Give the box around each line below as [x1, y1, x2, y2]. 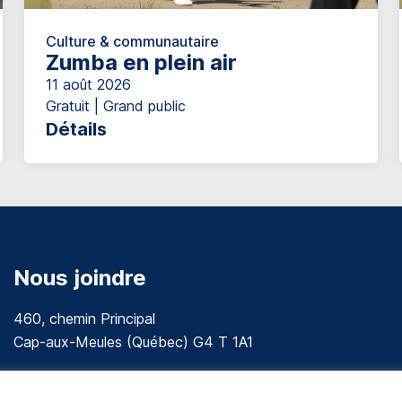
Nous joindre [13, 264, 146, 291]
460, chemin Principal [13, 309, 155, 328]
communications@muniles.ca [13, 370, 223, 389]
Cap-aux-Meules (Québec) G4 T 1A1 [13, 332, 253, 351]
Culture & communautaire [45, 31, 219, 50]
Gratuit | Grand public [45, 96, 186, 115]
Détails [45, 118, 107, 140]
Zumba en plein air [45, 48, 237, 75]
